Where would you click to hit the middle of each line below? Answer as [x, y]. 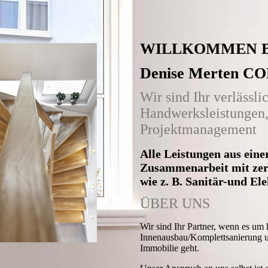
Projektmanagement [198, 130]
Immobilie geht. [170, 248]
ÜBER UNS [175, 203]
